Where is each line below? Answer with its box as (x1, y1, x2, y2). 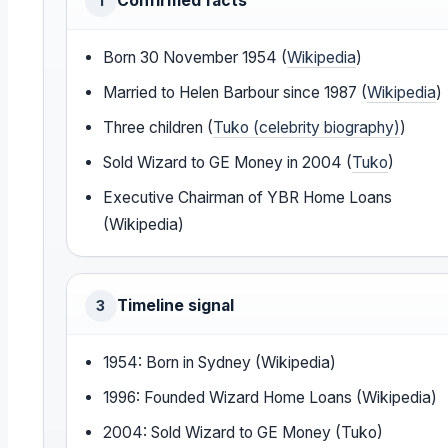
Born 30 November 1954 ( (103, 48, 288, 68)
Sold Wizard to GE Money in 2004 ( (103, 153, 353, 173)
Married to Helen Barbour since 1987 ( (103, 83, 368, 103)
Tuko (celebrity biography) (213, 118, 401, 138)
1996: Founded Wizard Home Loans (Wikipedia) (103, 388, 438, 408)
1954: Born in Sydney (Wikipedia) (103, 353, 337, 373)
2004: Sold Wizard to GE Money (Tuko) (103, 423, 384, 443)
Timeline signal (116, 296, 234, 316)
